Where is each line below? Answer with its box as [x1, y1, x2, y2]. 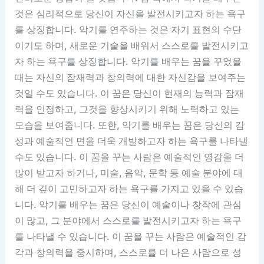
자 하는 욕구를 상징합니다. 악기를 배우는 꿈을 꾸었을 [15, 55, 242, 67]
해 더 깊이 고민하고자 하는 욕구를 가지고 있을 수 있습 [15, 182, 244, 194]
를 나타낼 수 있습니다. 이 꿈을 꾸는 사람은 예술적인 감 [15, 230, 247, 242]
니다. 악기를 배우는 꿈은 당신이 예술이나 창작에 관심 [15, 198, 242, 210]
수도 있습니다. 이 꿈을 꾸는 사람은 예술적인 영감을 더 [15, 150, 245, 163]
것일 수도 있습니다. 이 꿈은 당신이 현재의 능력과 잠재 [15, 87, 245, 99]
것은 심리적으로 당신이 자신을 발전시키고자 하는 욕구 [15, 7, 246, 19]
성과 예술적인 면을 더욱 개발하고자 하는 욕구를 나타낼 [15, 134, 249, 147]
